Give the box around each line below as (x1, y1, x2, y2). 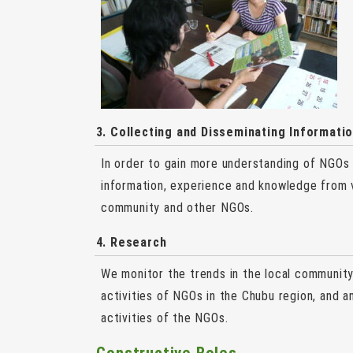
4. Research (95, 235, 167, 251)
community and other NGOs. (101, 200, 255, 216)
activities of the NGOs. (101, 310, 229, 326)
